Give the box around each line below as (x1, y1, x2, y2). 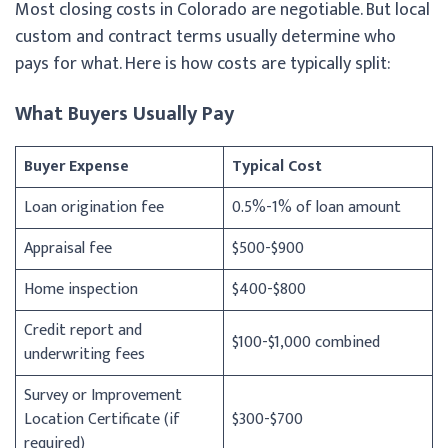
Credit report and (24, 316, 142, 344)
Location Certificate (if (24, 405, 180, 433)
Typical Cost (232, 152, 322, 180)
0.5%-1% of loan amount (232, 193, 401, 221)
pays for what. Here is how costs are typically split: (15, 48, 391, 79)
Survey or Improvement (24, 381, 182, 409)
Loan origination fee (24, 193, 164, 221)
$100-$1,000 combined (232, 328, 380, 356)
